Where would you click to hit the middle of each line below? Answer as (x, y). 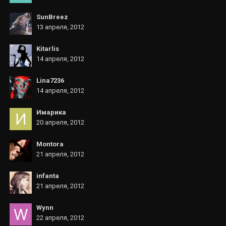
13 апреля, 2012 (60, 27)
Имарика (51, 112)
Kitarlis (48, 49)
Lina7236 (50, 80)
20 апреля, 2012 (60, 122)
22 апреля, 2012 (60, 218)
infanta (48, 176)
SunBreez (52, 17)
